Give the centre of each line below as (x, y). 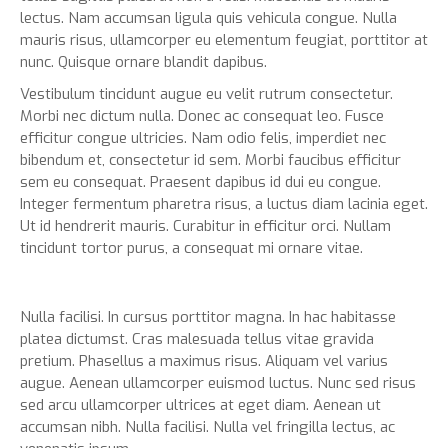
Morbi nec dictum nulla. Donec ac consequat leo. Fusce (202, 116)
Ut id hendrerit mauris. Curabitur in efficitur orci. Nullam (205, 226)
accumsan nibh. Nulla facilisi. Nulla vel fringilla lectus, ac (207, 427)
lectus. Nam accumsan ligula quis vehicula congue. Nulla (208, 18)
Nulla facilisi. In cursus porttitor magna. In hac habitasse (208, 317)
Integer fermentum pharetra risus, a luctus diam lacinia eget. (224, 204)
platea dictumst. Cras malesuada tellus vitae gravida (197, 339)
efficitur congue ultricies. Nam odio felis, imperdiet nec (203, 138)
